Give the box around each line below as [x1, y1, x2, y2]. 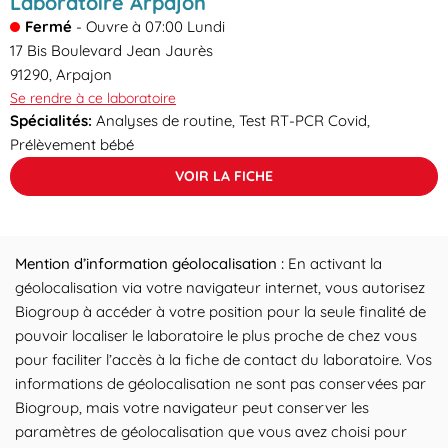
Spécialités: [10, 111, 92, 130]
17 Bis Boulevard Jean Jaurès [10, 41, 213, 60]
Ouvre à [86, 17, 141, 36]
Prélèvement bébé [10, 135, 134, 154]
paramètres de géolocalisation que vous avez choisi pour [15, 422, 407, 441]
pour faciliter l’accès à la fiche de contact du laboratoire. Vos [15, 350, 432, 369]
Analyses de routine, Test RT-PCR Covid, [92, 111, 370, 130]
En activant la [288, 254, 382, 273]
